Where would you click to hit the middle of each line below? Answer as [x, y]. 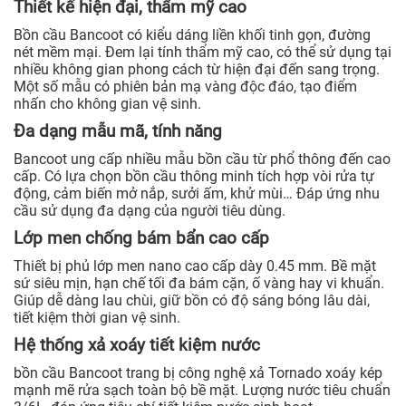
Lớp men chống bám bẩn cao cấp [141, 239]
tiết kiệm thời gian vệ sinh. [97, 318]
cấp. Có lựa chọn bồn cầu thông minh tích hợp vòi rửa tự [194, 177]
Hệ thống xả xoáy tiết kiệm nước [137, 346]
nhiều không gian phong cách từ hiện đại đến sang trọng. [197, 70]
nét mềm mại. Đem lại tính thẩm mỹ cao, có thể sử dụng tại [203, 53]
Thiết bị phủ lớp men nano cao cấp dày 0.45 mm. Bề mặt [195, 266]
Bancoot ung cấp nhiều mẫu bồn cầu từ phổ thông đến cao [202, 159]
